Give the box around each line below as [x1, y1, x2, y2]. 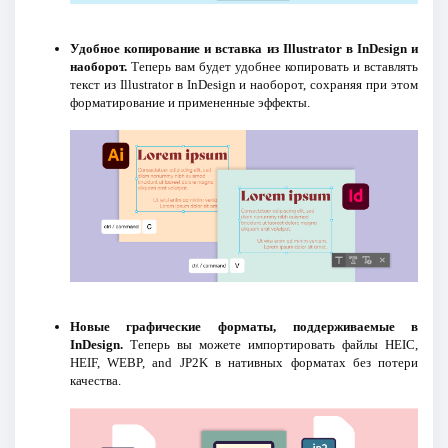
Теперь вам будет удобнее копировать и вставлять [126, 58, 419, 74]
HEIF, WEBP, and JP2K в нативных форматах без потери [69, 355, 419, 371]
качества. [69, 373, 121, 389]
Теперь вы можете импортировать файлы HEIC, [122, 337, 419, 353]
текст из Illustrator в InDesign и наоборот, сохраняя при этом [69, 76, 419, 92]
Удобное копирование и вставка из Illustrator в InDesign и [69, 40, 419, 56]
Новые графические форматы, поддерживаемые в [69, 319, 419, 335]
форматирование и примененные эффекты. [69, 94, 310, 110]
